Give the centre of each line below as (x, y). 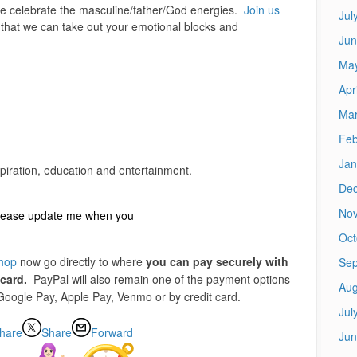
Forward (112, 332)
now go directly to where (81, 262)
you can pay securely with (217, 262)
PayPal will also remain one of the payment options (161, 279)
